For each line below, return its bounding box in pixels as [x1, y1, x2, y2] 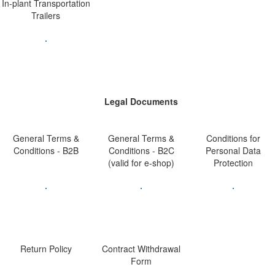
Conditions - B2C [108, 144, 174, 157]
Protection [213, 156, 253, 169]
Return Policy [20, 242, 72, 255]
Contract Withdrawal [102, 242, 180, 255]
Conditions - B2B [13, 144, 79, 157]
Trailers [31, 9, 60, 21]
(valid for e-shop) [108, 156, 174, 169]
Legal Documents [104, 95, 178, 107]
